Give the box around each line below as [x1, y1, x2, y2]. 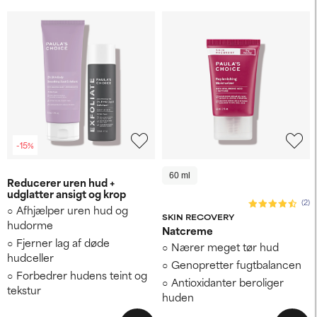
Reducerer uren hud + [7, 173, 115, 190]
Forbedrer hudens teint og [16, 266, 147, 283]
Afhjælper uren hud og [16, 201, 128, 218]
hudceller [7, 248, 54, 265]
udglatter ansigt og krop [7, 185, 126, 202]
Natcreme [162, 221, 213, 238]
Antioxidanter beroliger [171, 273, 284, 290]
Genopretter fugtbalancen [171, 255, 301, 272]
